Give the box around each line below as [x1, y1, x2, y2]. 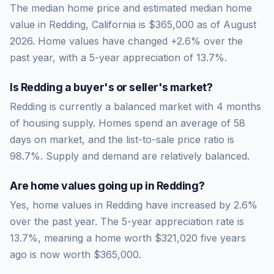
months [223, 100, 261, 113]
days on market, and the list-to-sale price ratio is [10, 133, 234, 146]
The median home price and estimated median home [10, 1, 252, 14]
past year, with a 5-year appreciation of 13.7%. [10, 51, 227, 64]
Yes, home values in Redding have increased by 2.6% [10, 198, 257, 211]
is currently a [46, 100, 114, 113]
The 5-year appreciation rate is [97, 215, 244, 228]
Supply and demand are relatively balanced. [46, 149, 250, 162]
